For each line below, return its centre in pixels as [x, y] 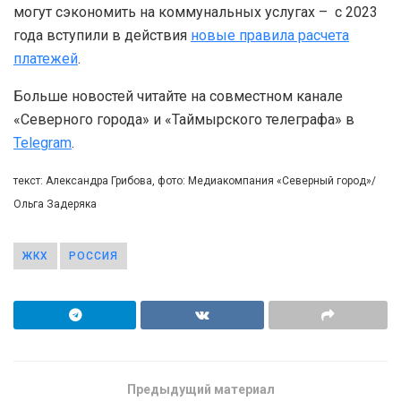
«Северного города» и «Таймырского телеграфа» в [184, 119]
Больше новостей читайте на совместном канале [178, 96]
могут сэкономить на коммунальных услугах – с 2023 [196, 12]
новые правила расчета [270, 35]
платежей [46, 58]
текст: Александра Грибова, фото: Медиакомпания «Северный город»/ [195, 180]
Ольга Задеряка [55, 204]
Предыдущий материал [200, 389]
